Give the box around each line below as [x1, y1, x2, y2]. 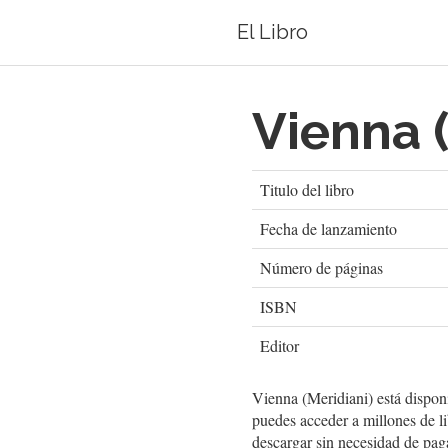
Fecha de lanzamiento [260, 218, 397, 239]
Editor [260, 335, 299, 356]
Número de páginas [260, 257, 383, 278]
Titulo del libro [260, 179, 354, 200]
